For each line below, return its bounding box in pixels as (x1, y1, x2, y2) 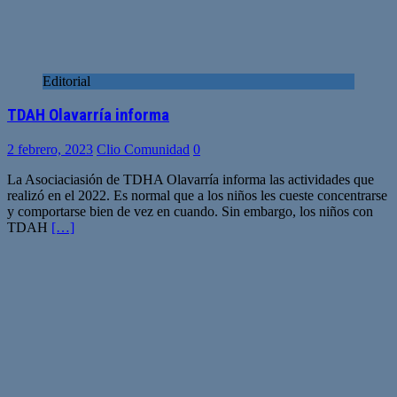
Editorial (43, 73, 90, 89)
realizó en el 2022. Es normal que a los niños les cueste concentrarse (7, 187, 387, 203)
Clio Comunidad (97, 141, 190, 157)
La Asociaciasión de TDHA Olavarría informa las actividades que (7, 171, 374, 187)
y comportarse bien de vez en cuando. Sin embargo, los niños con (7, 203, 373, 219)
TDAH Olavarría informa (7, 105, 169, 126)
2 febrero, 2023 (7, 141, 93, 157)
